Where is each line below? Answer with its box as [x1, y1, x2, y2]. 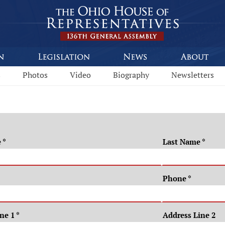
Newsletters [171, 69, 214, 80]
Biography [113, 69, 149, 80]
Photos [23, 69, 48, 80]
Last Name [162, 137, 202, 147]
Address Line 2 [162, 210, 215, 220]
